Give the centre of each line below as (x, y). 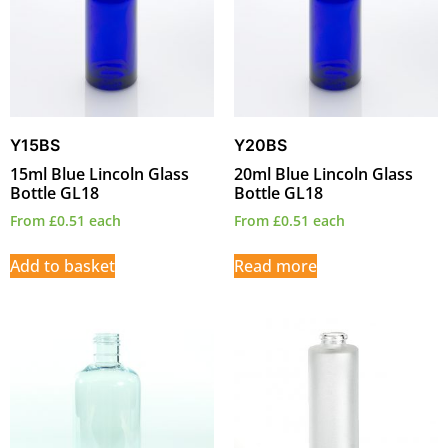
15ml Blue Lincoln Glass (99, 173)
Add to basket (62, 265)
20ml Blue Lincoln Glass (323, 173)
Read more (275, 265)
